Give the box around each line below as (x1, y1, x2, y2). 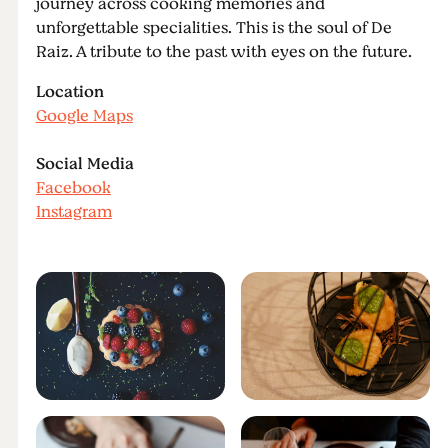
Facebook (35, 176, 111, 200)
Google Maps (35, 104, 133, 128)
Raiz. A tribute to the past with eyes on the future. (35, 40, 412, 64)
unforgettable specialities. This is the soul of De (35, 16, 392, 40)
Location (35, 80, 104, 104)
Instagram (35, 200, 112, 224)
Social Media (35, 152, 134, 176)
